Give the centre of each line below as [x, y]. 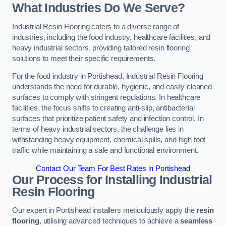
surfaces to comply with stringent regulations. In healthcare [106, 98]
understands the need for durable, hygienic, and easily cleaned [112, 87]
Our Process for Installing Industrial [112, 180]
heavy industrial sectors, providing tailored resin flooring [101, 48]
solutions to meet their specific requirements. [84, 58]
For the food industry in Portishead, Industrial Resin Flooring [108, 76]
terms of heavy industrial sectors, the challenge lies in [98, 129]
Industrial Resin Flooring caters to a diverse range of [96, 26]
